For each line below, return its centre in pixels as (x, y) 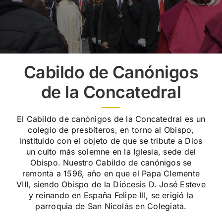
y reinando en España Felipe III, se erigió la (111, 195)
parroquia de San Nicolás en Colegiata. (111, 206)
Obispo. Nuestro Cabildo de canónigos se (111, 163)
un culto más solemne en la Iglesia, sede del (111, 152)
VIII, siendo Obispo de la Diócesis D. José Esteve (111, 185)
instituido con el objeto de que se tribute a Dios (111, 141)
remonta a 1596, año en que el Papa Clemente (111, 174)
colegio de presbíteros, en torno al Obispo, (111, 130)
